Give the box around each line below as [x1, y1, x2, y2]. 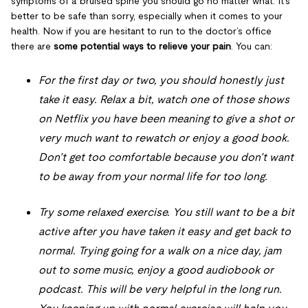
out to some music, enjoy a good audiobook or [38, 263, 274, 276]
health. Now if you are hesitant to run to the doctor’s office [11, 25, 272, 36]
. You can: [231, 40, 272, 52]
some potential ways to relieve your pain [54, 40, 231, 52]
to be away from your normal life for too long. [38, 170, 267, 182]
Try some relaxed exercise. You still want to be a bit [38, 206, 294, 218]
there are [11, 40, 54, 52]
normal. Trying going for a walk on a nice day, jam [38, 244, 281, 256]
